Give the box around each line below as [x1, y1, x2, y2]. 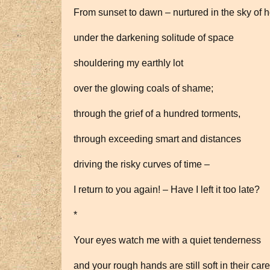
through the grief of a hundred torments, [74, 108, 240, 119]
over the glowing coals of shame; [74, 83, 213, 93]
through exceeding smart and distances [74, 134, 241, 144]
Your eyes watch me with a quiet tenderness [74, 235, 261, 245]
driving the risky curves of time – [74, 159, 210, 169]
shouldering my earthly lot [74, 58, 183, 68]
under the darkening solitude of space [74, 33, 234, 43]
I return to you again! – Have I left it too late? [74, 184, 260, 195]
